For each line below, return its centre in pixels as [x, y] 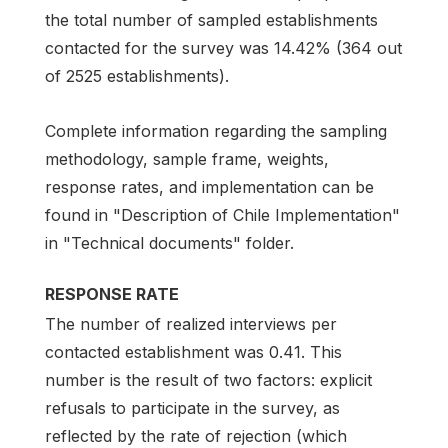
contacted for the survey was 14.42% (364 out [223, 48]
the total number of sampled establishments [211, 20]
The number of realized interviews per [191, 324]
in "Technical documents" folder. [169, 243]
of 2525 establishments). [137, 76]
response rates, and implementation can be [209, 187]
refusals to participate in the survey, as [192, 408]
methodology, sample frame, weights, [187, 159]
